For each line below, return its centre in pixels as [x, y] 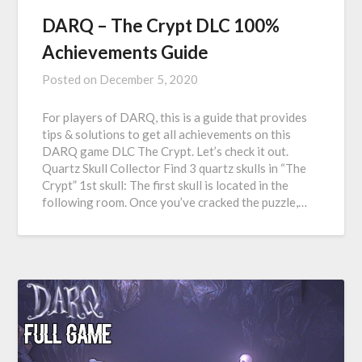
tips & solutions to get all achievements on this [167, 134]
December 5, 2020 [149, 79]
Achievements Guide [126, 52]
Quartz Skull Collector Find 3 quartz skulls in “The [175, 168]
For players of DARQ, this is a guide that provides [175, 117]
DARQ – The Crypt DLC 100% [161, 25]
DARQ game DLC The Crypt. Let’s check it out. [168, 151]
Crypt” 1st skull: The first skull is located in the [166, 185]
